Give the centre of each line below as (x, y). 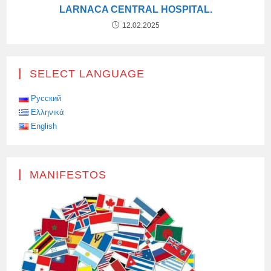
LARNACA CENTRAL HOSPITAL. (135, 10)
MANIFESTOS (68, 175)
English (44, 126)
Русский (46, 99)
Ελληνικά (48, 113)
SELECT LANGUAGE (87, 74)
